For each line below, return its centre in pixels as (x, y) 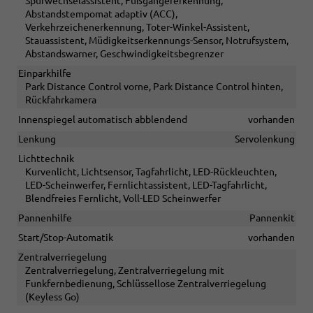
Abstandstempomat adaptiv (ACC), (101, 14)
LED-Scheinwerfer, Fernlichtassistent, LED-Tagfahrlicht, (146, 185)
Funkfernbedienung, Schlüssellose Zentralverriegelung (146, 284)
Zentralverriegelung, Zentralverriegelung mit (125, 271)
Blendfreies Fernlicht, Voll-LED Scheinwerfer (123, 199)
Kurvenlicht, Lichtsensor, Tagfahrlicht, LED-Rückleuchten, (151, 172)
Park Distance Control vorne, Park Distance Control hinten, (154, 87)
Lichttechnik (46, 159)
